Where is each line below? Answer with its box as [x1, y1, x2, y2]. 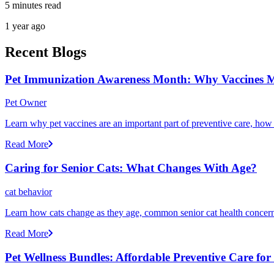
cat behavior [5, 186, 52, 197]
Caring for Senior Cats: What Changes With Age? [5, 161, 257, 175]
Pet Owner [5, 97, 46, 108]
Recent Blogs [5, 43, 86, 60]
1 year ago [5, 20, 45, 31]
